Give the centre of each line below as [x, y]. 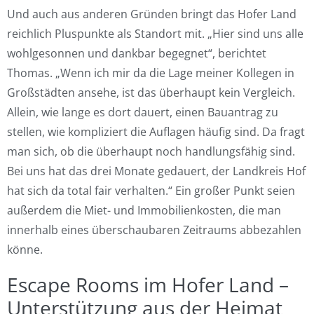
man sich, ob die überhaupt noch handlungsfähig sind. [151, 151]
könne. [25, 249]
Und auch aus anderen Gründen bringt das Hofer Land [152, 14]
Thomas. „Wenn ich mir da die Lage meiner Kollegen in [151, 73]
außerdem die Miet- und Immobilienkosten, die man [144, 210]
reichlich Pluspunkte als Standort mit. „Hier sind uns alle [155, 33]
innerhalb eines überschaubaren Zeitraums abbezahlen [154, 230]
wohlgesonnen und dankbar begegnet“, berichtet [137, 53]
